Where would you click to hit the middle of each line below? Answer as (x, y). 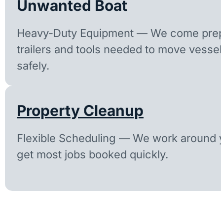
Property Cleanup (80, 110)
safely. (33, 65)
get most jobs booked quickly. (92, 154)
